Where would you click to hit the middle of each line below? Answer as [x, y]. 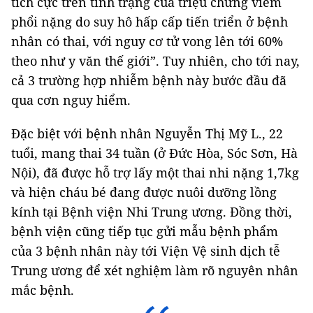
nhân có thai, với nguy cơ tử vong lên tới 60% [147, 41]
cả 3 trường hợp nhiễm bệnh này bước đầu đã [149, 80]
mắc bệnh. [44, 290]
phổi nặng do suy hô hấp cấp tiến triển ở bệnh [150, 22]
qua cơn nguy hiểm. [71, 100]
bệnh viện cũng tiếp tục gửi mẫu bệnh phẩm [145, 231]
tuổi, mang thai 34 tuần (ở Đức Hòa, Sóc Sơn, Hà [154, 153]
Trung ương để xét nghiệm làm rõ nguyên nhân [155, 270]
